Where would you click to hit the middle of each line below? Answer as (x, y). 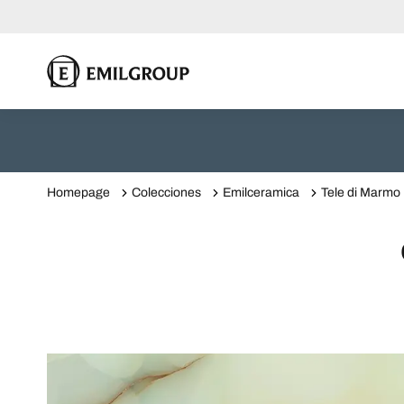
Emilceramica (261, 193)
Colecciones (166, 193)
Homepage (78, 193)
